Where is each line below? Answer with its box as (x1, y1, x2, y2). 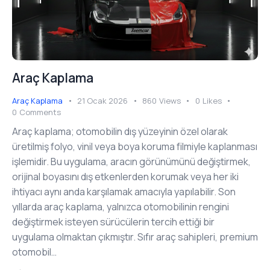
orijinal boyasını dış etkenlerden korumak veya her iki (12, 169, 239, 183)
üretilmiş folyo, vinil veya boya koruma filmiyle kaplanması (12, 139, 257, 153)
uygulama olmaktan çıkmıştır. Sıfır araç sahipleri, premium (12, 230, 258, 243)
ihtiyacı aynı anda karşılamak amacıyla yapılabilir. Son (12, 184, 236, 198)
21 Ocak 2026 (77, 95, 128, 107)
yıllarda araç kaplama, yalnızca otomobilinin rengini (12, 199, 229, 213)
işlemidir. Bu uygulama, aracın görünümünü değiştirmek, (12, 154, 251, 168)
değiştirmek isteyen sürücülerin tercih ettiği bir (12, 215, 215, 228)
